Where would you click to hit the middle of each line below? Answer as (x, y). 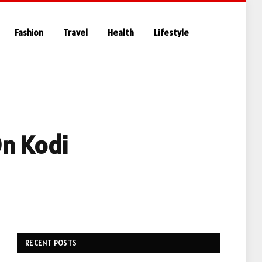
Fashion (29, 32)
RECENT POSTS (51, 243)
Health (121, 32)
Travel (75, 32)
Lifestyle (171, 32)
